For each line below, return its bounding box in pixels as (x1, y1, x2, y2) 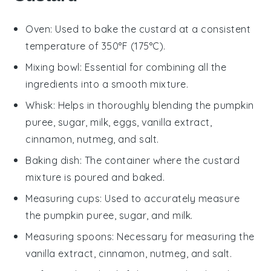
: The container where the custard (79, 154, 240, 166)
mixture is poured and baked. (25, 171, 165, 183)
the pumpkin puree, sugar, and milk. (25, 209, 193, 221)
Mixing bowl (25, 60, 80, 73)
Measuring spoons (25, 230, 113, 243)
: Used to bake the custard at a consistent (50, 22, 251, 35)
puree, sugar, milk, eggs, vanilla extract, (25, 116, 212, 128)
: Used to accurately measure (100, 192, 240, 204)
